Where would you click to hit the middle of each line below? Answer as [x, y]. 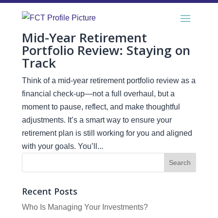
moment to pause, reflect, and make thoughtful [101, 107]
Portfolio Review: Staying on [106, 50]
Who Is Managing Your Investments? [85, 207]
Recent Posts [49, 191]
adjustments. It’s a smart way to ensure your [97, 120]
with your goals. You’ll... [62, 146]
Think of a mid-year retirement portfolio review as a [109, 81]
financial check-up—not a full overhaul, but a [98, 94]
